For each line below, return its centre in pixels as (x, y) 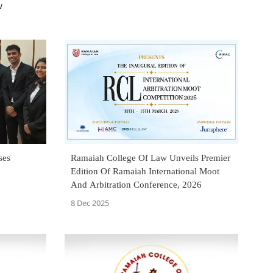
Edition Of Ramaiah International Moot (145, 172)
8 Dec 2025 (90, 203)
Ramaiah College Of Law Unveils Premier (151, 158)
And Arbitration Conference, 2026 (136, 185)
